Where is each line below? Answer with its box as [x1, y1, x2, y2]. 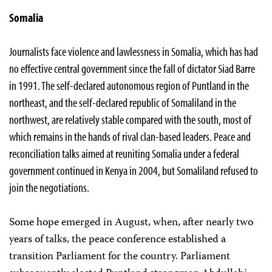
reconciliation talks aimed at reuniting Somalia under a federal [9, 146, 239, 161]
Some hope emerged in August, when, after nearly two [9, 214, 253, 232]
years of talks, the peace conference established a [9, 231, 226, 249]
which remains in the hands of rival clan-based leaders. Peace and [9, 129, 251, 144]
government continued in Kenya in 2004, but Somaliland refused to [9, 163, 258, 178]
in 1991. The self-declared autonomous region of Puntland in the [9, 78, 249, 93]
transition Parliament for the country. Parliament [9, 248, 230, 266]
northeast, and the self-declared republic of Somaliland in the [9, 95, 236, 110]
